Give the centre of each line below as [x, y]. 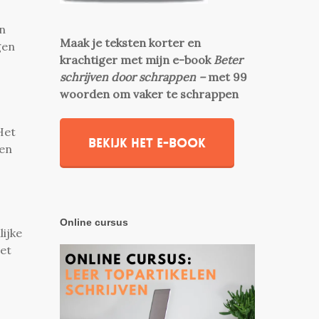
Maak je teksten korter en [131, 43]
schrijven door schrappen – [134, 77]
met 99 [228, 77]
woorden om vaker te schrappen [150, 94]
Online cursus [94, 222]
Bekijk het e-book [147, 143]
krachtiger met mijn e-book [137, 60]
